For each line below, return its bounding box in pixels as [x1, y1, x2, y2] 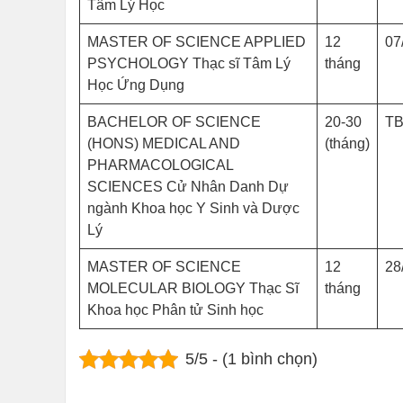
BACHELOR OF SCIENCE [87, 114, 261, 130]
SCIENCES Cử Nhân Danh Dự [87, 179, 289, 194]
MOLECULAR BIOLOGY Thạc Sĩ [87, 281, 299, 296]
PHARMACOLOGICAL [87, 157, 234, 173]
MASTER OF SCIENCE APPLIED [87, 34, 306, 49]
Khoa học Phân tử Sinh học [87, 302, 264, 318]
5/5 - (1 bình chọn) [184, 350, 318, 368]
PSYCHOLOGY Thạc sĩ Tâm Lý [87, 56, 291, 71]
